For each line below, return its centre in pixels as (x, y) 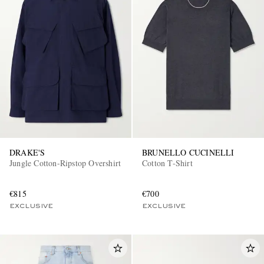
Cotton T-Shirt (167, 163)
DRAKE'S (27, 152)
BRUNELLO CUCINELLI (188, 152)
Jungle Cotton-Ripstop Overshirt (65, 163)
